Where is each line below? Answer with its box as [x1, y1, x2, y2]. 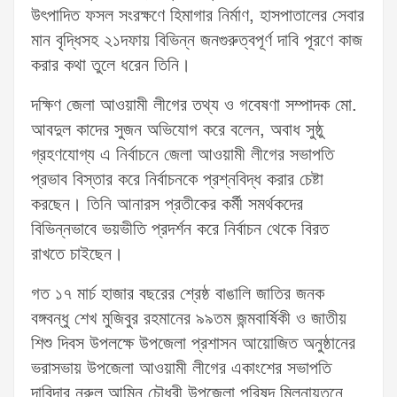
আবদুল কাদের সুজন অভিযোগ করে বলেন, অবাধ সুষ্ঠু [31, 118, 323, 144]
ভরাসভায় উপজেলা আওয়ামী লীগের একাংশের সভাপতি [31, 356, 331, 382]
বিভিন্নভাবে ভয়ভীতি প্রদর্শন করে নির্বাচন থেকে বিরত [31, 217, 329, 243]
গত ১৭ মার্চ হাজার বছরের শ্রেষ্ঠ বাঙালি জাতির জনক [31, 282, 324, 307]
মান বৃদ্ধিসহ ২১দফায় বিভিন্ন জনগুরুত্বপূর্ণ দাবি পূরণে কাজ [31, 28, 362, 54]
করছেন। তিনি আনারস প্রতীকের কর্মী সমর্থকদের [31, 192, 303, 218]
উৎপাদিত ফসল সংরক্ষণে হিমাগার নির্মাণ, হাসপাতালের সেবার [31, 4, 364, 29]
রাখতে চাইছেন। [31, 242, 123, 268]
